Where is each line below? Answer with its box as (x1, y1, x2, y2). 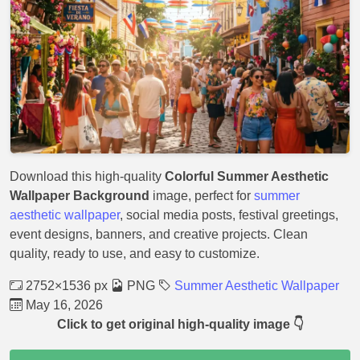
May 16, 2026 (22, 298, 103, 312)
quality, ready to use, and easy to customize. (10, 247, 260, 260)
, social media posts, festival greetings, (120, 208, 338, 222)
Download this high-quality (10, 170, 165, 183)
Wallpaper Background (10, 189, 149, 202)
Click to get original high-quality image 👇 (56, 317, 304, 331)
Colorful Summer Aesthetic (165, 170, 329, 183)
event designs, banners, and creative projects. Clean (10, 227, 308, 241)
